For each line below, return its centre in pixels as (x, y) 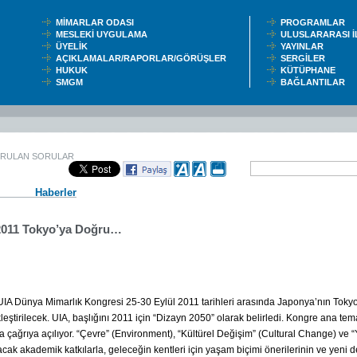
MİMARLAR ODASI (98, 22)
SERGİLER (305, 58)
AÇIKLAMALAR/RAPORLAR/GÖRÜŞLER (145, 58)
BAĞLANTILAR (315, 82)
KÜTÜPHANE (312, 70)
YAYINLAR (304, 46)
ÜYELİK (74, 46)
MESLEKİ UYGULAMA (105, 34)
